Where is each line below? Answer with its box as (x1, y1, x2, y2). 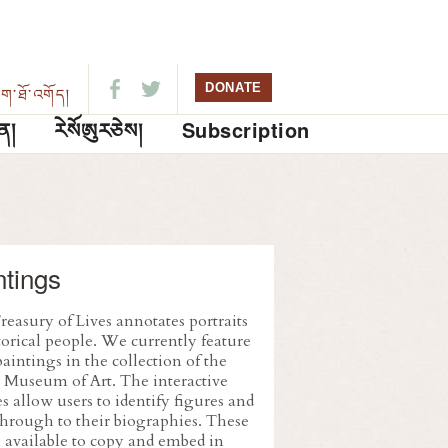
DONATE (205, 80, 262, 95)
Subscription (181, 115, 310, 144)
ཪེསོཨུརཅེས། (54, 115, 143, 144)
